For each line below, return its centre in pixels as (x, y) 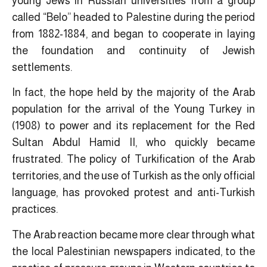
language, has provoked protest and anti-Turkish (133, 193)
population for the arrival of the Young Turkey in (133, 109)
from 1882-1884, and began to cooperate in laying (133, 34)
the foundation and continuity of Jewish (133, 50)
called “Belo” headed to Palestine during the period (133, 17)
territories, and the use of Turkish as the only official (133, 176)
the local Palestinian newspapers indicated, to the (133, 251)
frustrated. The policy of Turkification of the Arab (133, 159)
